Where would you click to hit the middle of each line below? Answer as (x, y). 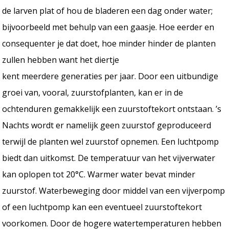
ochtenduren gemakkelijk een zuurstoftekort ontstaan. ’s (112, 109)
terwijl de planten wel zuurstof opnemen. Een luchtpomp (111, 141)
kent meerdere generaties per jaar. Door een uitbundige (110, 76)
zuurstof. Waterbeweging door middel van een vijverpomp (114, 190)
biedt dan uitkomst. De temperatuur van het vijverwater (109, 158)
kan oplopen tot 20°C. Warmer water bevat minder (99, 174)
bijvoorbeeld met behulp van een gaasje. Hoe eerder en (108, 27)
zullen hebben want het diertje (61, 60)
